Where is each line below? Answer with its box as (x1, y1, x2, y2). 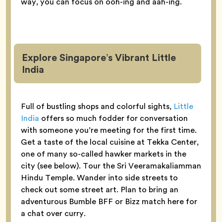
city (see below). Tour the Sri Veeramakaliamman (21, 160, 201, 172)
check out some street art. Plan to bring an (21, 184, 178, 196)
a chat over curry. (21, 208, 86, 220)
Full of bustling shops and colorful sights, (21, 101, 173, 112)
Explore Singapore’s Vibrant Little (22, 50, 176, 65)
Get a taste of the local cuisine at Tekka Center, (21, 136, 199, 148)
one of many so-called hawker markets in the (21, 148, 186, 160)
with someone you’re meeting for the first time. (21, 124, 197, 136)
